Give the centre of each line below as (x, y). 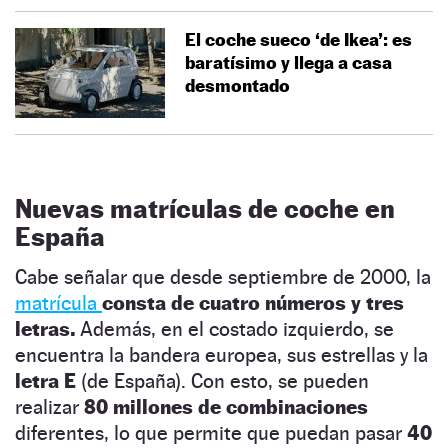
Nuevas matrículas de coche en (205, 208)
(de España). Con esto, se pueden (222, 380)
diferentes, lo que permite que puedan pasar (211, 432)
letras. (45, 328)
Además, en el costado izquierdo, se (234, 328)
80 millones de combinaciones (223, 406)
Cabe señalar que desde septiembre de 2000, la (223, 276)
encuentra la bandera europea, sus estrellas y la (221, 354)
